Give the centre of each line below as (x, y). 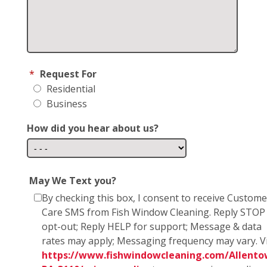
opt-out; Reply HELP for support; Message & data (152, 227)
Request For (68, 74)
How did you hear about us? (93, 128)
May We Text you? (73, 181)
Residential (70, 89)
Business (66, 104)
